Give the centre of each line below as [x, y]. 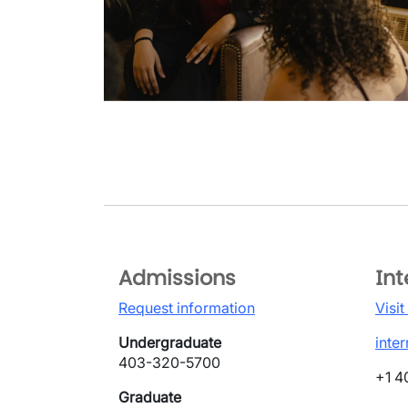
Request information [187, 308]
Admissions [177, 278]
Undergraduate [170, 343]
